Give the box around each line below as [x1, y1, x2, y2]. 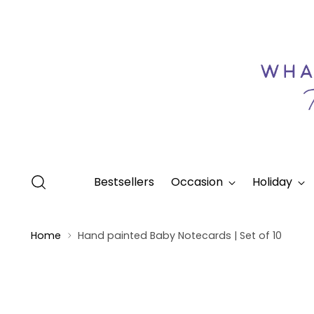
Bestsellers [93, 173, 154, 190]
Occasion [170, 173, 223, 190]
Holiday [252, 173, 292, 190]
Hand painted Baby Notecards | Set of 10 [78, 228, 282, 243]
